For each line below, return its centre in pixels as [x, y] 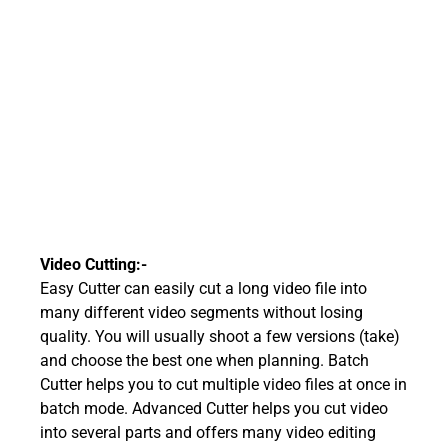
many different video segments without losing [201, 312]
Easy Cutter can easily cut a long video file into [203, 288]
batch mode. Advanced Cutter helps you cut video [214, 408]
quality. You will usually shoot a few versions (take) [220, 336]
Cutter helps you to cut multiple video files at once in [223, 384]
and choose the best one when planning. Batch [204, 360]
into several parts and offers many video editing [208, 432]
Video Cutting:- [93, 264]
